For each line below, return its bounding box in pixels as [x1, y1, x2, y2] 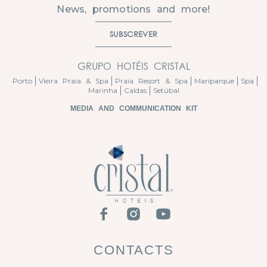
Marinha [88, 85, 117, 95]
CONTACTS [93, 243, 174, 258]
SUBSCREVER [110, 29, 157, 39]
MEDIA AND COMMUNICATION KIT [70, 104, 197, 113]
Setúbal [153, 85, 179, 95]
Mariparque [194, 76, 234, 85]
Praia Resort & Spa [115, 76, 188, 85]
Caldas [123, 85, 147, 95]
